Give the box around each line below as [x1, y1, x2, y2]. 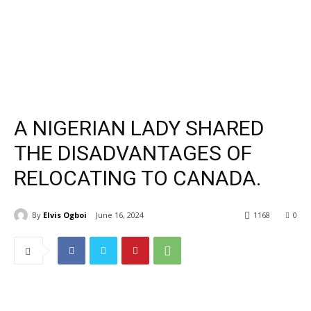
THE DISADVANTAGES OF [14, 141, 252, 165]
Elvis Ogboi [43, 209, 87, 220]
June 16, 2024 [96, 210, 144, 221]
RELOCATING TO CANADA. [14, 166, 261, 190]
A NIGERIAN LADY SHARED [14, 116, 264, 140]
